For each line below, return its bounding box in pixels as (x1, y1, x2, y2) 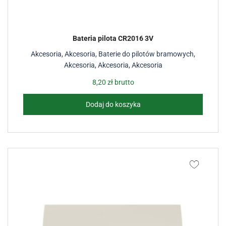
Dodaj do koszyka (85, 100, 141, 108)
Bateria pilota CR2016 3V (73, 34, 153, 42)
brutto (112, 78, 134, 86)
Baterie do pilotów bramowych (98, 50, 194, 58)
